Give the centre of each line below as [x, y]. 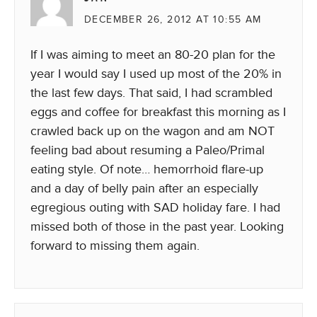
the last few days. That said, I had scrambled [151, 93]
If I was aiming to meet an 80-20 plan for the [153, 54]
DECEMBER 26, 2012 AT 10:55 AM [173, 19]
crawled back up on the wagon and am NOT [152, 131]
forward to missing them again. [115, 246]
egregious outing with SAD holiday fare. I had [155, 207]
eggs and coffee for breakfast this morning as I [158, 112]
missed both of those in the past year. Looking [157, 226]
